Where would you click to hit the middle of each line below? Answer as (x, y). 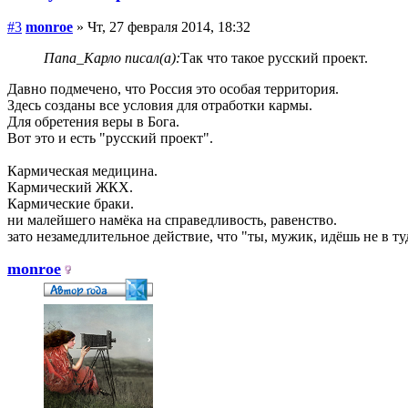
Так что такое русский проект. (274, 58)
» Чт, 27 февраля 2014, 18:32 (162, 27)
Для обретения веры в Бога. (93, 122)
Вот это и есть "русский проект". (110, 138)
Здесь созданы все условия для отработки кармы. (160, 106)
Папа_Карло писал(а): (112, 58)
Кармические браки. (71, 204)
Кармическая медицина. (82, 171)
